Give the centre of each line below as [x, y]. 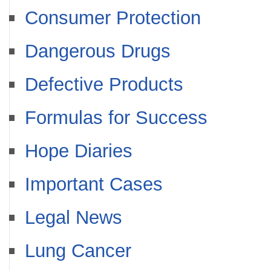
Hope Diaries [79, 151]
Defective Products [104, 84]
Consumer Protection [113, 18]
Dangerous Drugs [98, 51]
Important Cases [94, 184]
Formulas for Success [116, 118]
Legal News [73, 217]
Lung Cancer [78, 251]
